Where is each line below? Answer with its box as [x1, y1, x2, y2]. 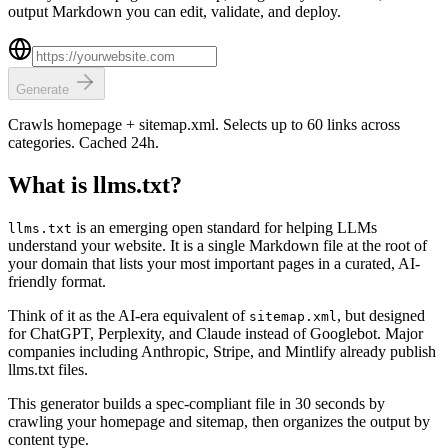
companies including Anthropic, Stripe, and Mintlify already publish [8, 342, 436, 360]
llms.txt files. [8, 360, 88, 378]
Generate [16, 81, 73, 97]
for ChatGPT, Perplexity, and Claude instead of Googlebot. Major [8, 324, 423, 342]
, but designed [337, 306, 425, 324]
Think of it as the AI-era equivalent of [8, 306, 249, 324]
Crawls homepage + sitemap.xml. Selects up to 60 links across [8, 115, 400, 133]
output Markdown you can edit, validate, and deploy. [8, 2, 341, 20]
